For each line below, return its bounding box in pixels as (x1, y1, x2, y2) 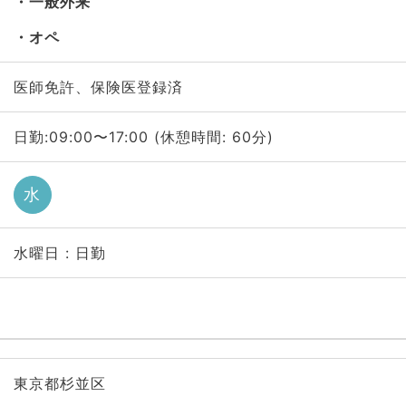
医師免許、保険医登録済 (13, 78, 183, 96)
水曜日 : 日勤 (13, 244, 106, 262)
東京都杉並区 (13, 374, 106, 392)
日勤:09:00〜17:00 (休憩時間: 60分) (13, 128, 274, 146)
